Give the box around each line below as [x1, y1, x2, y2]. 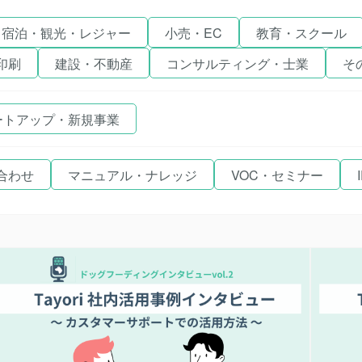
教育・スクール [256, 23, 347, 42]
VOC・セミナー [231, 166, 323, 184]
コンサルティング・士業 [166, 54, 309, 73]
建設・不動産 [55, 54, 133, 73]
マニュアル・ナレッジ [68, 166, 197, 184]
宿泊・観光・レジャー [2, 23, 131, 42]
